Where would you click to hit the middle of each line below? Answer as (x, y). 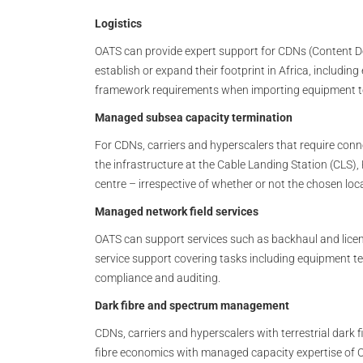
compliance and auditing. (158, 278)
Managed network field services (177, 211)
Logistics (118, 23)
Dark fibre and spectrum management (192, 305)
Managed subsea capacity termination (194, 117)
